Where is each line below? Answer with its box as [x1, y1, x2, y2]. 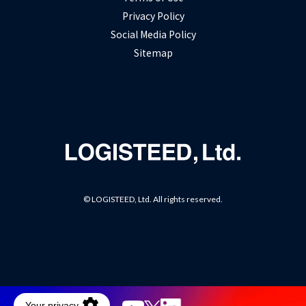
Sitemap [133, 45, 173, 59]
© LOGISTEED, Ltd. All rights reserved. [83, 193, 223, 204]
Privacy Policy [122, 8, 184, 23]
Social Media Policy [110, 27, 196, 41]
